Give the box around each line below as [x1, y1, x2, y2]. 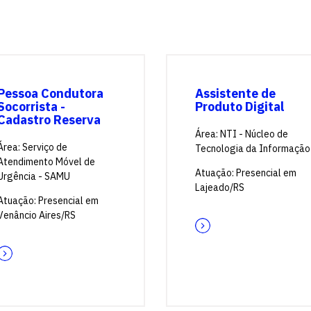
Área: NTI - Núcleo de [195, 128, 288, 140]
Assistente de [195, 85, 276, 101]
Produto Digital [195, 99, 284, 115]
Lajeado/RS [195, 181, 244, 194]
